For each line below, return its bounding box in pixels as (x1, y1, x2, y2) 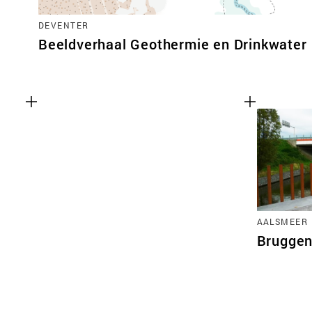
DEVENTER (38, 19, 89, 31)
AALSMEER (256, 215, 309, 227)
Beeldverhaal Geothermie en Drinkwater (38, 34, 307, 54)
